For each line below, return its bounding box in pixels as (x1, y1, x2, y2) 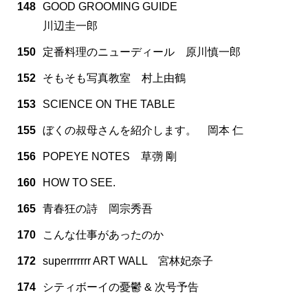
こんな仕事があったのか (43, 229, 164, 241)
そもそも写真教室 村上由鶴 (43, 72, 186, 85)
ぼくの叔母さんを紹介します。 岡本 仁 (43, 124, 243, 137)
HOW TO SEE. (43, 177, 115, 189)
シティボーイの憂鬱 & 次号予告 (43, 281, 199, 294)
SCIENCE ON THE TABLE (43, 98, 175, 111)
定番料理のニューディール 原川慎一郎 (43, 46, 241, 58)
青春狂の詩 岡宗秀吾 (43, 203, 153, 215)
